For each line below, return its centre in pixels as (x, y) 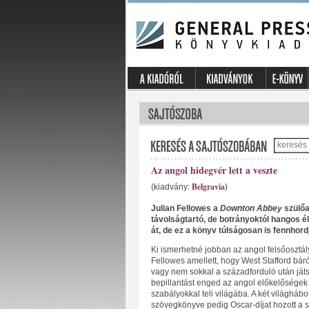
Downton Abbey (251, 208)
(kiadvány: (171, 187)
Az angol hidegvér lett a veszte (214, 170)
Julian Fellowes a (185, 208)
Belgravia (208, 187)
